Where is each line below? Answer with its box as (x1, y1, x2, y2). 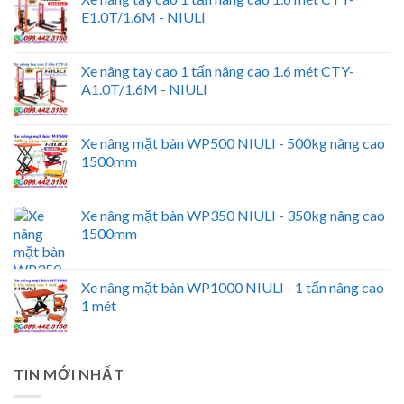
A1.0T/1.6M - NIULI (81, 80, 207, 98)
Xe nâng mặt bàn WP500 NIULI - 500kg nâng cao (81, 134, 385, 152)
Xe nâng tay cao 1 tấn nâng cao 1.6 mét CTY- (81, 62, 354, 80)
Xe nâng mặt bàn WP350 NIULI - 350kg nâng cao (81, 207, 385, 225)
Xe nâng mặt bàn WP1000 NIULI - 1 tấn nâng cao (81, 279, 384, 297)
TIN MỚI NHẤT (14, 365, 124, 383)
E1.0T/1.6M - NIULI (81, 8, 206, 26)
